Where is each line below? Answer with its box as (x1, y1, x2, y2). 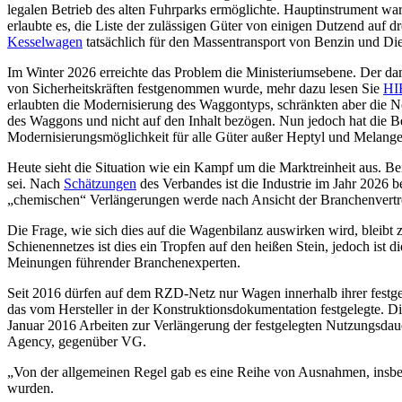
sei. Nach (7, 175, 64, 191)
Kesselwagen (7, 33, 83, 49)
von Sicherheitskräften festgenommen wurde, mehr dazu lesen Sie (7, 80, 383, 96)
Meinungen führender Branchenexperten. (7, 254, 240, 270)
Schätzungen (64, 175, 136, 191)
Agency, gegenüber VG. (7, 333, 146, 349)
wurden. (7, 380, 54, 396)
